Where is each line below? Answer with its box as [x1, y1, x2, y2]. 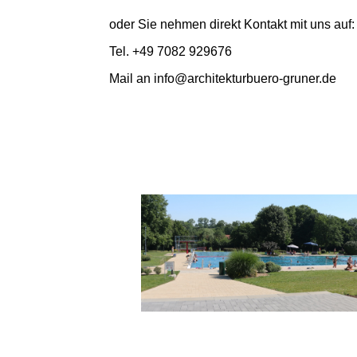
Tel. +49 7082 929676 [109, 45, 232, 59]
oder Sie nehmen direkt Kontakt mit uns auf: [109, 18, 355, 32]
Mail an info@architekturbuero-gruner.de [109, 72, 339, 86]
